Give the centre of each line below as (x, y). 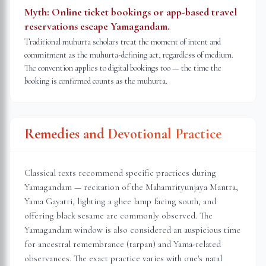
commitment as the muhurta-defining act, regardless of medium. (129, 55)
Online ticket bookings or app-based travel (144, 12)
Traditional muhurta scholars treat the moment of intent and (123, 42)
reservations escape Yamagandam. (97, 26)
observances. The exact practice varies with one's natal (123, 258)
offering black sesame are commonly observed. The (118, 216)
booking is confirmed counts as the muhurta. (96, 81)
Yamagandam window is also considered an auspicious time (132, 230)
